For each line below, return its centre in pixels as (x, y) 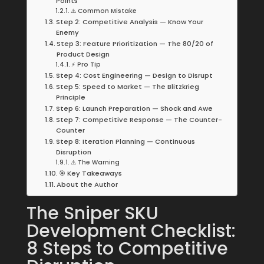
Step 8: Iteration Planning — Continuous (126, 141)
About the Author (87, 184)
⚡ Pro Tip (86, 65)
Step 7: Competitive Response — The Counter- (139, 120)
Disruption (74, 152)
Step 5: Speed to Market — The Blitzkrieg (128, 87)
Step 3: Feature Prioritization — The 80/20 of (135, 44)
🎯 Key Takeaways (90, 173)
